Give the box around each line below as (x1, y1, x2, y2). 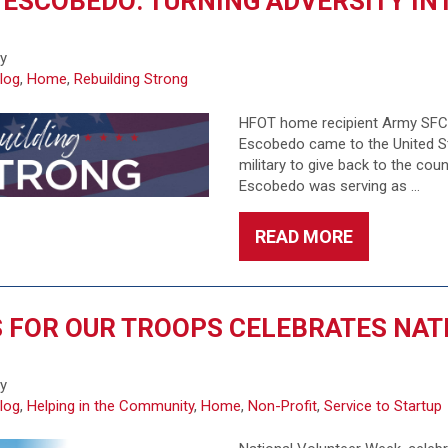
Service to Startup (324, 396, 443, 415)
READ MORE (254, 225, 353, 247)
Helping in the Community (27, 396, 195, 415)
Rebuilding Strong (74, 70, 189, 88)
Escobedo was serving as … (238, 176, 420, 195)
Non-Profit (248, 396, 318, 415)
